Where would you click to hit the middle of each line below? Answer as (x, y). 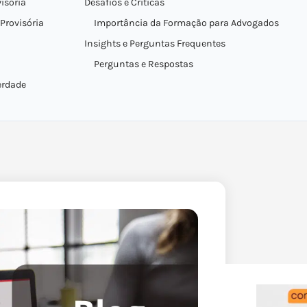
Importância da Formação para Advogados (186, 23)
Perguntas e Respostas (143, 64)
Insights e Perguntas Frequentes (155, 44)
